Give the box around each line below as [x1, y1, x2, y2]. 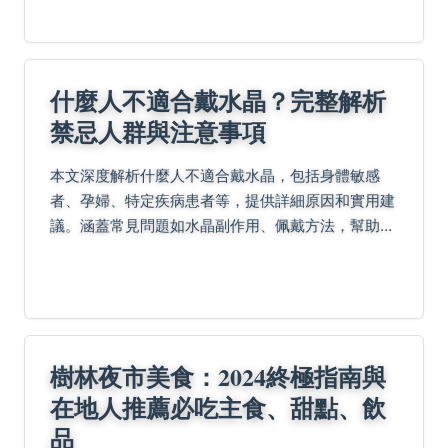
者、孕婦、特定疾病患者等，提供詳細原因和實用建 [50, 190, 395, 210]
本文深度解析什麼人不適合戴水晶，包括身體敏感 [50, 165, 380, 185]
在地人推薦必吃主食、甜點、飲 [50, 389, 386, 425]
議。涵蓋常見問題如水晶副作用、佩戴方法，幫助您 [50, 215, 395, 235]
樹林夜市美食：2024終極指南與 [50, 358, 386, 394]
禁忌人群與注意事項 [50, 113, 266, 149]
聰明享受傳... [50, 14, 137, 34]
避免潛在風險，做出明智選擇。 [50, 240, 260, 260]
